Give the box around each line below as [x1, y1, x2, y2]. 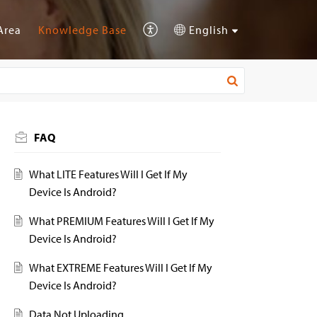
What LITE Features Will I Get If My [28, 167, 188, 181]
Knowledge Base [38, 22, 127, 37]
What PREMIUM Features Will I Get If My [28, 214, 214, 228]
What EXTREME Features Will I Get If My [28, 260, 212, 275]
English [189, 22, 229, 37]
